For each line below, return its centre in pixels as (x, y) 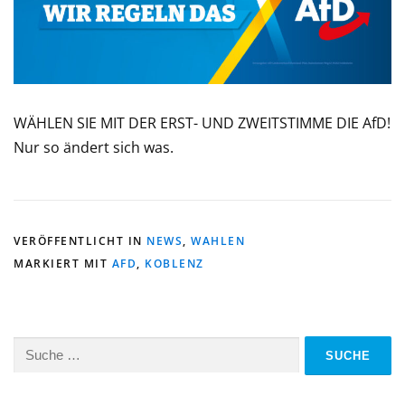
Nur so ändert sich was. (94, 147)
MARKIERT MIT (63, 263)
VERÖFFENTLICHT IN (80, 240)
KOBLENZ (174, 263)
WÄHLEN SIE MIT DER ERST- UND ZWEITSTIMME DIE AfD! (202, 122)
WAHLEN (218, 240)
